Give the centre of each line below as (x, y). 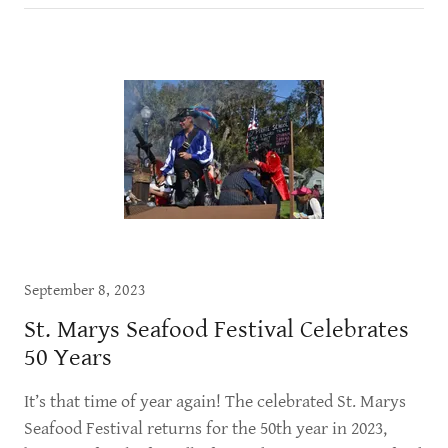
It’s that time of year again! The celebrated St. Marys (215, 401)
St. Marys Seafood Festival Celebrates (216, 329)
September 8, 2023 (85, 290)
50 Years (68, 357)
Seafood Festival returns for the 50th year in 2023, (205, 428)
